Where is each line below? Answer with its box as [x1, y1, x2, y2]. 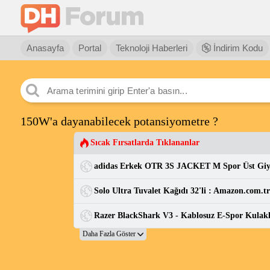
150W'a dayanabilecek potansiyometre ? [20, 115, 218, 128]
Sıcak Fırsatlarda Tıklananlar [90, 138, 199, 147]
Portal [78, 43, 101, 53]
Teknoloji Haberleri [115, 43, 187, 53]
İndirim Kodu [210, 43, 263, 53]
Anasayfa [26, 43, 64, 53]
